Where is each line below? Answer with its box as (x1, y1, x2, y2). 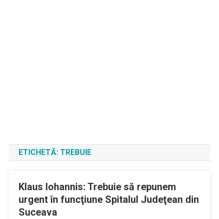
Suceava (18, 206, 57, 218)
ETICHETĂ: (18, 148, 60, 157)
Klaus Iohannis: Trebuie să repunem (18, 181, 176, 193)
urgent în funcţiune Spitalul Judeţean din (18, 194, 199, 205)
